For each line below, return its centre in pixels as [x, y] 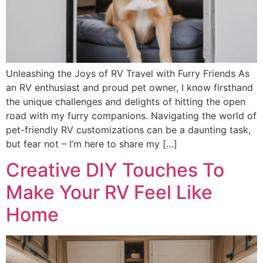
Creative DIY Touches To [115, 170]
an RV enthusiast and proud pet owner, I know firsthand [129, 87]
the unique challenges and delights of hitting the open [126, 101]
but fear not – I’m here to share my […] [92, 144]
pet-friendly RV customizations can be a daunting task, [128, 129]
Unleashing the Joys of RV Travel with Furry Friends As [128, 73]
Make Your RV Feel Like [109, 193]
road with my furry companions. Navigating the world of [131, 115]
